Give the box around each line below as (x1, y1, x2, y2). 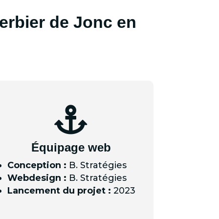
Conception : (7, 160, 66, 171)
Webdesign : (7, 173, 66, 184)
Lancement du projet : (7, 185, 111, 197)
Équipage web (31, 141, 111, 154)
